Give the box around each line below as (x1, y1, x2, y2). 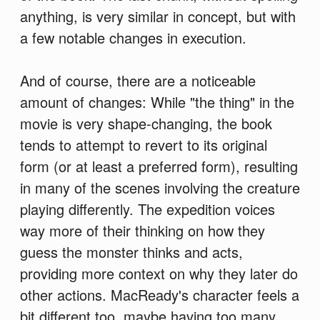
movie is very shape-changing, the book (19, 113, 272, 134)
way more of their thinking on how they (19, 220, 265, 241)
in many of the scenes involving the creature (19, 177, 300, 199)
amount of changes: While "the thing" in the (19, 91, 294, 113)
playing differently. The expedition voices (19, 199, 275, 220)
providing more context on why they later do (19, 263, 298, 284)
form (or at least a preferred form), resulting (19, 156, 298, 177)
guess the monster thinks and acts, (19, 241, 243, 263)
